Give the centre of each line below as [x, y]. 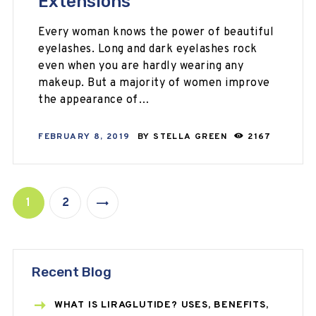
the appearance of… [94, 101]
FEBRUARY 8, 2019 [84, 136]
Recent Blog [71, 272]
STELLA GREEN [192, 136]
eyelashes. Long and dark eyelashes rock [148, 50]
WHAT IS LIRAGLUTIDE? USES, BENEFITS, [161, 305]
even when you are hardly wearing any [141, 67]
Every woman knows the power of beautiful [156, 33]
